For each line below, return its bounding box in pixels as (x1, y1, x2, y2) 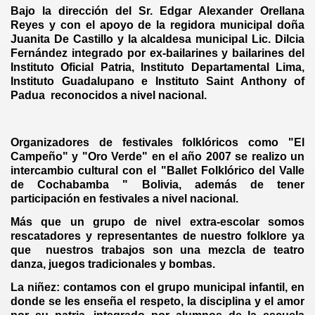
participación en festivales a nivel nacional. (11, 192, 238, 205)
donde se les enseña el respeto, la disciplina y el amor (11, 295, 304, 308)
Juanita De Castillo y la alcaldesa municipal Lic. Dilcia (11, 33, 304, 45)
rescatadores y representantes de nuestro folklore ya (11, 229, 304, 242)
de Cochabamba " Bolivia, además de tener (11, 178, 304, 191)
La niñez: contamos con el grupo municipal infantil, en (11, 281, 304, 294)
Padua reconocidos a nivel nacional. (11, 89, 207, 101)
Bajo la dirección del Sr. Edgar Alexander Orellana (11, 5, 304, 17)
